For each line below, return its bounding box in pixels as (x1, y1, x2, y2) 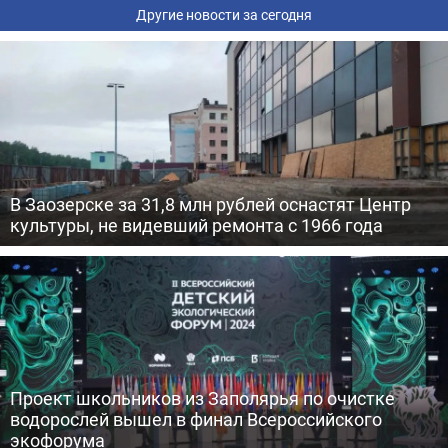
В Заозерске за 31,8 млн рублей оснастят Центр (10, 192, 411, 216)
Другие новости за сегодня (136, 5, 312, 24)
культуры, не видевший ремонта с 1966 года (10, 213, 383, 237)
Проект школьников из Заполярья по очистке (10, 386, 395, 410)
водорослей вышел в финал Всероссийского (10, 407, 382, 431)
